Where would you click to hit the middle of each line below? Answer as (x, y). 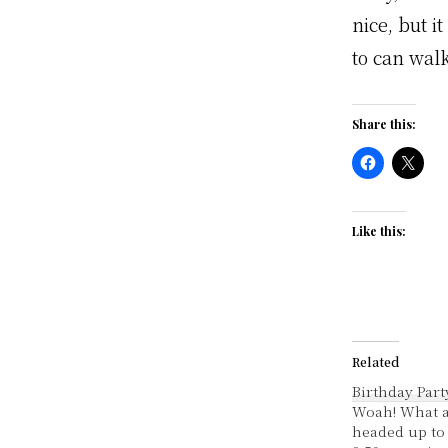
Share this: (384, 124)
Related (375, 361)
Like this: (379, 231)
